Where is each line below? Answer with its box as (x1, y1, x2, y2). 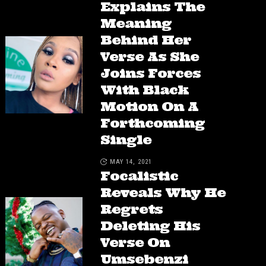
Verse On (100, 234, 170, 251)
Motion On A (100, 98, 198, 115)
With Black (100, 81, 189, 99)
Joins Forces (100, 65, 201, 82)
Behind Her (100, 31, 191, 49)
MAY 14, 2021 (109, 158, 152, 166)
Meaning (100, 15, 172, 32)
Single (100, 131, 151, 148)
